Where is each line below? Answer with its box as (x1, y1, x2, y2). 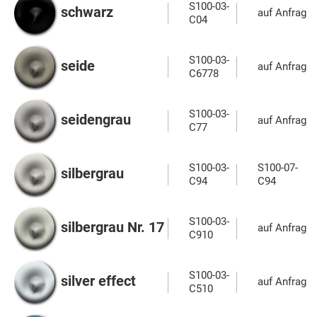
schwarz (61, 4, 113, 21)
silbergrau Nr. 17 (61, 219, 164, 236)
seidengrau (61, 111, 131, 129)
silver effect (61, 272, 136, 290)
